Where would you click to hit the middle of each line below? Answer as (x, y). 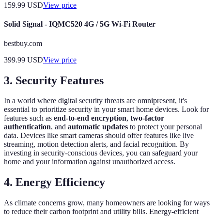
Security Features (60, 80)
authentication (27, 127)
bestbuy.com (23, 43)
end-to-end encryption (90, 118)
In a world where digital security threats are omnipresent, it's (95, 101)
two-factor (147, 118)
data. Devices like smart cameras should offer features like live (99, 136)
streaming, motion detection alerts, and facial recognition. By (96, 144)
